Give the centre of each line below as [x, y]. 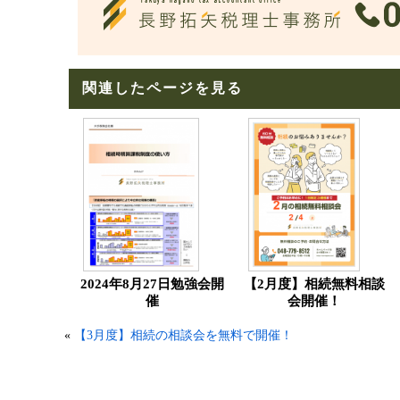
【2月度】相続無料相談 [314, 284]
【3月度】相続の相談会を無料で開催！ [183, 335]
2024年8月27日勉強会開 [152, 284]
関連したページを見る [162, 88]
